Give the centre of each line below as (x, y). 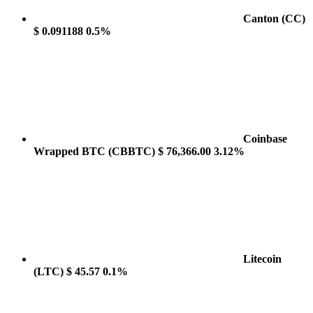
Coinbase (265, 139)
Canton (262, 19)
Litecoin (262, 259)
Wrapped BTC (71, 151)
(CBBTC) (132, 151)
